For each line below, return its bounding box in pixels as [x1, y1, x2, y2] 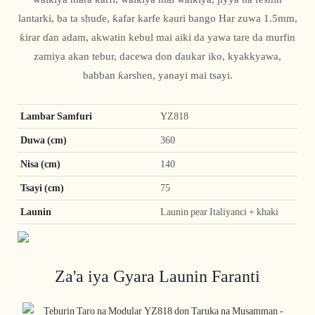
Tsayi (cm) [20, 181, 64, 193]
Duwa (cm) [20, 134, 67, 146]
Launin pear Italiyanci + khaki [160, 205, 278, 217]
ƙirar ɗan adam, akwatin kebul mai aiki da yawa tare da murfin [20, 31, 295, 44]
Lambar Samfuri [20, 110, 92, 122]
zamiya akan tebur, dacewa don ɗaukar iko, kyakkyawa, [34, 50, 281, 63]
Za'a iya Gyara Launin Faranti [55, 266, 260, 286]
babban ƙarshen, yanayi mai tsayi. [82, 69, 233, 82]
